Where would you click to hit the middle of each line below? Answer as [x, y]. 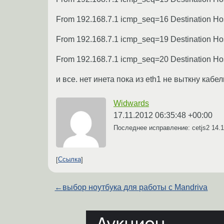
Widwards [131, 103]
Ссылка [69, 159]
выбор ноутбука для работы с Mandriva [135, 187]
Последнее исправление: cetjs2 [162, 127]
